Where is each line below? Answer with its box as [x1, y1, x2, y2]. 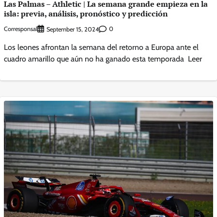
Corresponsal [4, 25, 37, 33]
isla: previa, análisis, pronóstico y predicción [4, 8, 168, 19]
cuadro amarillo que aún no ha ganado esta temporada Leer [4, 54, 202, 63]
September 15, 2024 [46, 25, 99, 33]
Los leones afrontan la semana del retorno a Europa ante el [4, 42, 199, 52]
